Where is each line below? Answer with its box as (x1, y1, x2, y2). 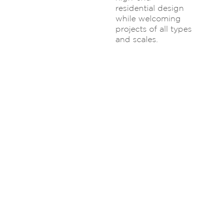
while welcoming (115, 14, 181, 23)
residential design (115, 3, 184, 12)
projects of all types (115, 24, 192, 33)
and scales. (115, 35, 159, 44)
